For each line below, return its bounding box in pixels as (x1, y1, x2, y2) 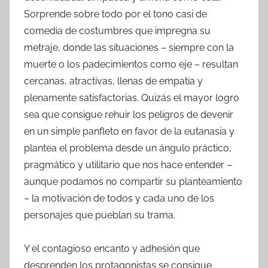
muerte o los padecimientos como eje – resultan (24, 58, 238, 70)
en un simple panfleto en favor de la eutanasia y (24, 125, 234, 137)
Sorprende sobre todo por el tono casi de (24, 8, 207, 20)
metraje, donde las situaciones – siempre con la (24, 41, 234, 53)
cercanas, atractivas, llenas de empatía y (24, 75, 203, 87)
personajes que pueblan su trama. (24, 209, 175, 221)
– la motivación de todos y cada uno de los (24, 192, 214, 204)
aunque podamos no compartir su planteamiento (24, 175, 242, 187)
